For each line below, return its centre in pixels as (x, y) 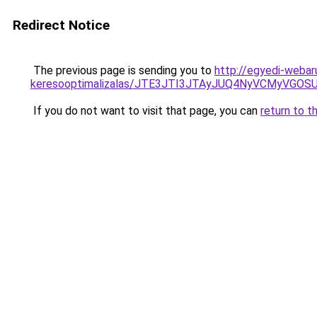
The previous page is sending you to (122, 70)
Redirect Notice (61, 25)
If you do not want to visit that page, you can (145, 111)
